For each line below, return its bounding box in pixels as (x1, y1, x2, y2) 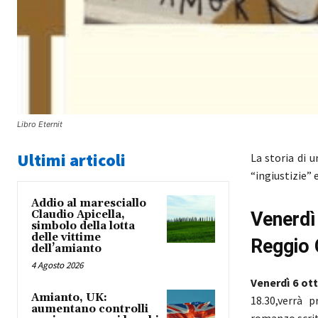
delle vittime (31, 230, 101, 244)
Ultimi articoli (17, 148, 126, 171)
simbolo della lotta (31, 219, 135, 233)
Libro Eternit (17, 119, 62, 129)
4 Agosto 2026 (31, 258, 83, 271)
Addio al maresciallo (31, 196, 146, 210)
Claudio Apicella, (31, 207, 125, 221)
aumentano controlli (31, 302, 148, 316)
